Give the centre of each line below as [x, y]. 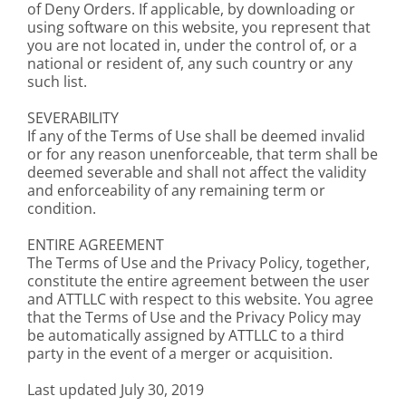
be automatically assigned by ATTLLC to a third [186, 335]
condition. [62, 208]
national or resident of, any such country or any [190, 63]
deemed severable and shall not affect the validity [197, 172]
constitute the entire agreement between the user [198, 281]
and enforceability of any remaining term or [176, 190]
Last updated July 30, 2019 [116, 390]
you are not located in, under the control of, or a [192, 45]
